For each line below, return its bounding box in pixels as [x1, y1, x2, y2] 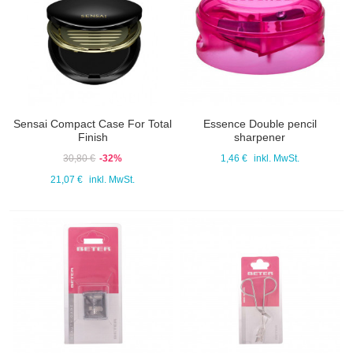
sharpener [234, 131, 286, 144]
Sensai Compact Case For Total [13, 117, 173, 131]
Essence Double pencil [203, 117, 317, 131]
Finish [77, 131, 108, 144]
